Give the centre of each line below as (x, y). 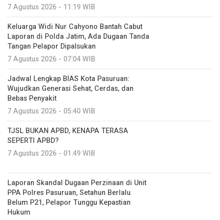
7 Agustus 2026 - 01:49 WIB (51, 153)
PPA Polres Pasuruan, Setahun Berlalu (69, 192)
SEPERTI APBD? (33, 140)
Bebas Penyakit (32, 98)
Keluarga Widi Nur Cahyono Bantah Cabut (75, 27)
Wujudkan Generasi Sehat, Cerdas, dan (70, 88)
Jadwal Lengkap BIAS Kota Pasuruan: (68, 79)
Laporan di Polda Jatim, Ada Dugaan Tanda (78, 36)
